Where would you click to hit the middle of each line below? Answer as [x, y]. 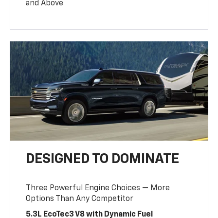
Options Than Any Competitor [80, 199]
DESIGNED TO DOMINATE [103, 159]
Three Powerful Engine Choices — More [98, 188]
